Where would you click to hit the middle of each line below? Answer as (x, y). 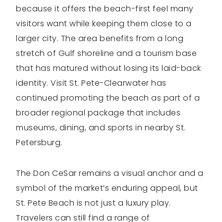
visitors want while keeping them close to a (104, 24)
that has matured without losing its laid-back (109, 68)
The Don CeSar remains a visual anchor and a (110, 173)
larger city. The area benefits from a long (100, 39)
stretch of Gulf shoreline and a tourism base (106, 54)
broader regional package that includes (98, 113)
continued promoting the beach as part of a (108, 98)
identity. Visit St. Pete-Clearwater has (91, 83)
